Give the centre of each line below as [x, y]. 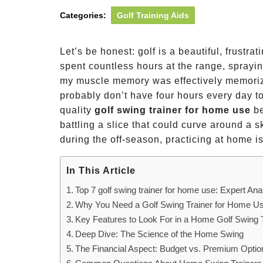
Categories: [83, 15]
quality [77, 110]
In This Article [101, 171]
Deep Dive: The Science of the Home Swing [160, 234]
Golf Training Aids [153, 15]
